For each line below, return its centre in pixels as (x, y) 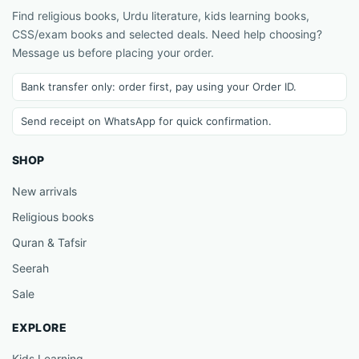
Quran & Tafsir (49, 242)
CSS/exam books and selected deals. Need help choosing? (167, 34)
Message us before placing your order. (113, 52)
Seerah (30, 268)
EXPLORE (39, 327)
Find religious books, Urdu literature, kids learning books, (161, 15)
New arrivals (44, 191)
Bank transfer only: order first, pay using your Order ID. (159, 86)
